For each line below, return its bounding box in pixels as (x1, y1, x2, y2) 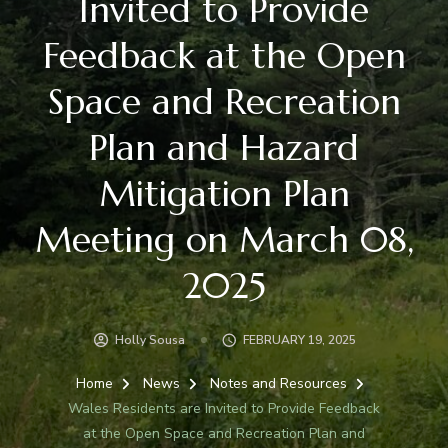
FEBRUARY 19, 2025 (243, 331, 356, 348)
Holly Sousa (115, 331, 185, 348)
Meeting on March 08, (34, 217, 414, 262)
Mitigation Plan (98, 171, 350, 216)
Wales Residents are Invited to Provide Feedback (68, 398, 380, 418)
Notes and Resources (209, 373, 351, 393)
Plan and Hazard (89, 125, 359, 170)
